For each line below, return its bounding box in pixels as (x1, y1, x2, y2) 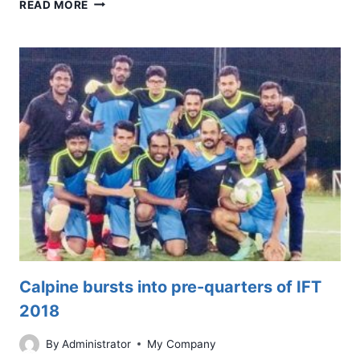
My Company (147, 337, 217, 350)
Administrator (62, 337, 132, 350)
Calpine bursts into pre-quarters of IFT (19, 277, 321, 297)
